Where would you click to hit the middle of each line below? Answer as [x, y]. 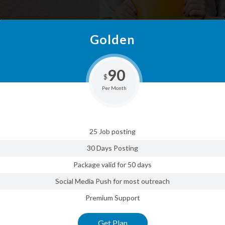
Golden [113, 39]
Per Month [114, 88]
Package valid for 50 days [113, 165]
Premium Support [113, 198]
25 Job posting [113, 132]
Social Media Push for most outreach [113, 181]
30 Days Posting [113, 148]
